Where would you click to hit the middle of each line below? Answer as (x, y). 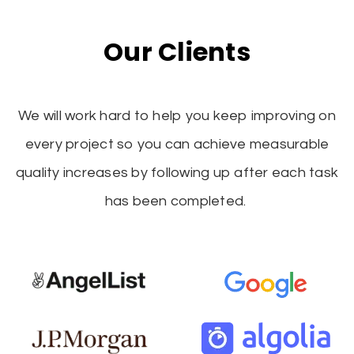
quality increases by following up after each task (177, 173)
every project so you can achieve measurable (177, 145)
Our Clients (177, 52)
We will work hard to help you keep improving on (177, 116)
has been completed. (177, 201)
